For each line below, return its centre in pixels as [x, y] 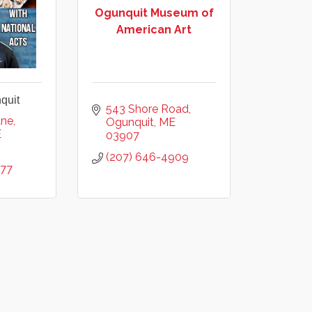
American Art [154, 29]
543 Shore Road [147, 109]
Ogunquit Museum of [154, 13]
